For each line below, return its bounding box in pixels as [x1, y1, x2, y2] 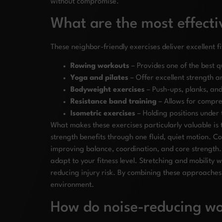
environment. [51, 181, 94, 189]
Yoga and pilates [70, 74, 128, 82]
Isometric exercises [70, 110, 135, 118]
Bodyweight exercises [70, 86, 145, 94]
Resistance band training [70, 98, 157, 106]
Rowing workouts [70, 62, 129, 70]
